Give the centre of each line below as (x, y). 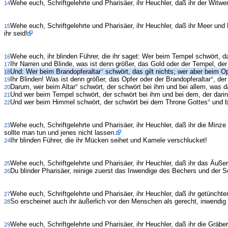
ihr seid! (16, 34)
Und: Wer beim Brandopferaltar (55, 72)
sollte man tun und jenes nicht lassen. (60, 133)
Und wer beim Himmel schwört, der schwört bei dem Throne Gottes (109, 102)
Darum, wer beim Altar (43, 87)
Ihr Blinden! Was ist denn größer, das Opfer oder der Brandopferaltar (110, 79)
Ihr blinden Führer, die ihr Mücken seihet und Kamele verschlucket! (109, 140)
